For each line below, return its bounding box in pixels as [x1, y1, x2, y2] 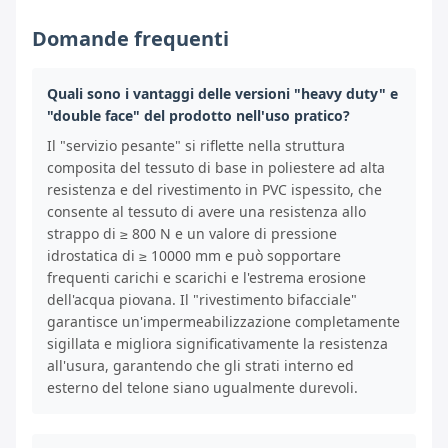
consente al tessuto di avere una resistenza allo [47, 202, 366, 222]
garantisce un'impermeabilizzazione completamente [47, 312, 400, 332]
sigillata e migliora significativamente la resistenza [47, 334, 388, 354]
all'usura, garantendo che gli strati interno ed [47, 356, 354, 376]
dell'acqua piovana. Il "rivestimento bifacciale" [47, 290, 357, 310]
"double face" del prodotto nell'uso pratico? [47, 106, 350, 126]
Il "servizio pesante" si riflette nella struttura [47, 136, 345, 156]
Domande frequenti [32, 25, 229, 53]
